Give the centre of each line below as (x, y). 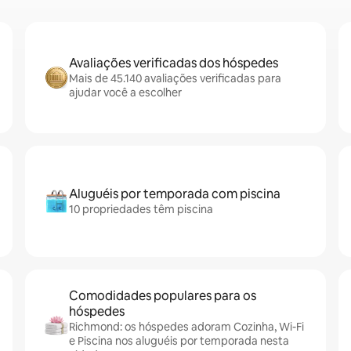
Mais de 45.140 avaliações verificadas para (175, 78)
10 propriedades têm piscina (141, 209)
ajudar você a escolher (125, 92)
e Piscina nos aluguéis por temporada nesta (179, 341)
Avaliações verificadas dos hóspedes (174, 63)
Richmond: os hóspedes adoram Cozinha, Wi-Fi (186, 327)
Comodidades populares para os (163, 296)
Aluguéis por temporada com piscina (175, 194)
